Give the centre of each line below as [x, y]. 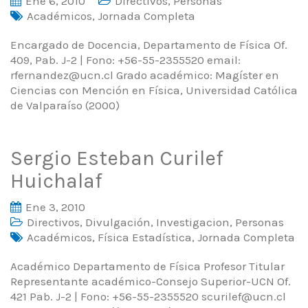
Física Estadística [145, 237]
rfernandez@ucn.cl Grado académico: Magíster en [145, 75]
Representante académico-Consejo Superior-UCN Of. [151, 281]
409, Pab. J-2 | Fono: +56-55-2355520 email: [125, 59]
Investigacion [193, 222]
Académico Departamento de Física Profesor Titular [147, 266]
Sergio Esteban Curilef [117, 158]
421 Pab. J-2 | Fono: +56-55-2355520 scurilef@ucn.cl [148, 296]
